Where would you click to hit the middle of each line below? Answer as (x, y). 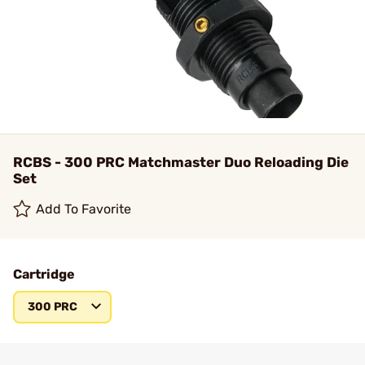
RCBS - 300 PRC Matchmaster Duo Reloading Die (181, 162)
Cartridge (44, 274)
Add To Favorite (84, 209)
